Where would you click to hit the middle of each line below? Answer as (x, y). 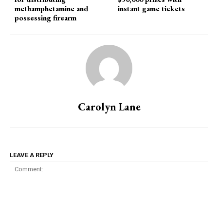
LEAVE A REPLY (32, 155)
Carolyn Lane (109, 107)
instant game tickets (152, 9)
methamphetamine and (52, 9)
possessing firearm (45, 18)
